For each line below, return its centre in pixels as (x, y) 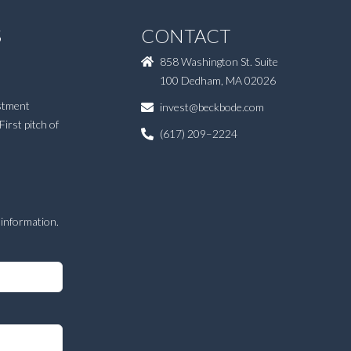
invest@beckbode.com (212, 107)
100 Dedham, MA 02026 (218, 81)
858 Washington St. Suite (219, 62)
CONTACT (186, 36)
